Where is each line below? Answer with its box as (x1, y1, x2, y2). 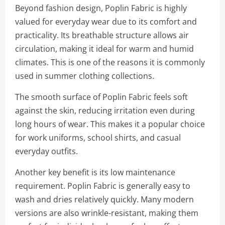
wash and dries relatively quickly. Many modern (15, 194, 194, 205)
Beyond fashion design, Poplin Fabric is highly (15, 3, 187, 14)
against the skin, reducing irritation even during (15, 105, 195, 116)
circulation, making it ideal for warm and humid (15, 43, 194, 54)
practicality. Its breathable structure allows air (15, 30, 189, 41)
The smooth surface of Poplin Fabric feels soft (15, 91, 188, 102)
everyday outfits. (15, 146, 78, 157)
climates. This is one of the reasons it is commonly (15, 57, 205, 68)
